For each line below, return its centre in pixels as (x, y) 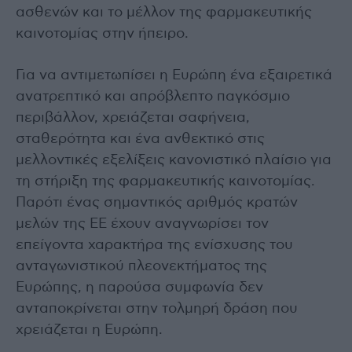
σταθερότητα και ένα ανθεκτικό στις (140, 139)
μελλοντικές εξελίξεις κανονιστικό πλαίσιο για (174, 161)
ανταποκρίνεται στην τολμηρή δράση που (157, 309)
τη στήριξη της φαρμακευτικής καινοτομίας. (165, 182)
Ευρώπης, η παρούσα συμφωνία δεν (139, 288)
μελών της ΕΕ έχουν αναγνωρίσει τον (142, 224)
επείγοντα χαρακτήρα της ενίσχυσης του (154, 246)
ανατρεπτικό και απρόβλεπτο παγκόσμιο (153, 97)
